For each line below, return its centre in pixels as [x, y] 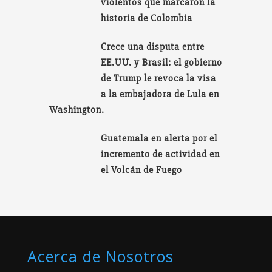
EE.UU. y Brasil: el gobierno [162, 62]
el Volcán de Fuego [142, 170]
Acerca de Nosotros [100, 256]
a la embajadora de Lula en [160, 94]
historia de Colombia [147, 18]
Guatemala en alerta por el [159, 138]
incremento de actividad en [161, 154]
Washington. [76, 110]
